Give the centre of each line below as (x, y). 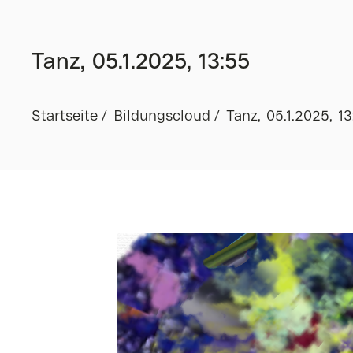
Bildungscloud (162, 117)
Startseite (65, 117)
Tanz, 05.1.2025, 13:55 (141, 62)
